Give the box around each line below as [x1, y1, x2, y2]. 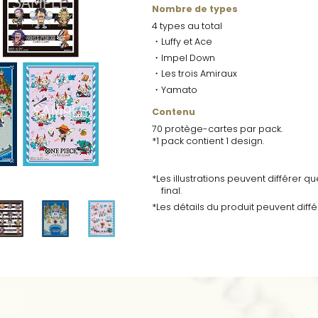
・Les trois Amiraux [152, 67, 238, 80]
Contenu [152, 105, 196, 118]
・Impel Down [152, 51, 218, 64]
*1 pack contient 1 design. [152, 134, 265, 147]
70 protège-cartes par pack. [152, 122, 283, 135]
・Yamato [152, 83, 198, 96]
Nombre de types [152, 2, 238, 15]
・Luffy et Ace [152, 35, 213, 48]
